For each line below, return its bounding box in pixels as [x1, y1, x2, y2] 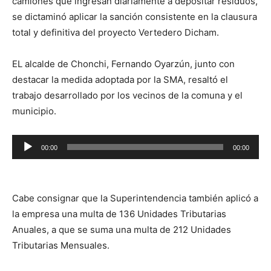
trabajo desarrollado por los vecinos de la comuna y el [12, 90, 243, 102]
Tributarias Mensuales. [12, 240, 109, 252]
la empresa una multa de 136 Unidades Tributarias [12, 208, 226, 220]
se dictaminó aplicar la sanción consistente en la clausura [12, 11, 257, 23]
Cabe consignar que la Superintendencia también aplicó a [12, 192, 258, 204]
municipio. [12, 105, 56, 117]
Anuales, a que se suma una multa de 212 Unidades [12, 224, 231, 236]
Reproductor [11, 136, 65, 148]
